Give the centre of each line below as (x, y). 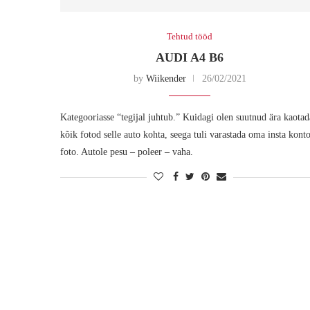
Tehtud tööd (190, 36)
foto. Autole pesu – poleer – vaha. (127, 152)
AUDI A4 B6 (190, 57)
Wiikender (166, 78)
